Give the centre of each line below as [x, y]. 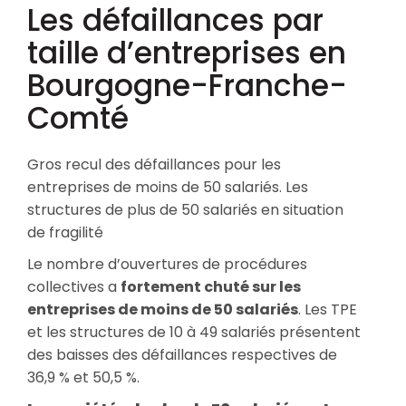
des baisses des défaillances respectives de [182, 354]
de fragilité [65, 232]
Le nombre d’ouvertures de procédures [167, 264]
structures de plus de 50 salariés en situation [185, 209]
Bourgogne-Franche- [187, 85]
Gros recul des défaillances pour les [154, 164]
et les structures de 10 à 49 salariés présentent [194, 332]
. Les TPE [328, 309]
